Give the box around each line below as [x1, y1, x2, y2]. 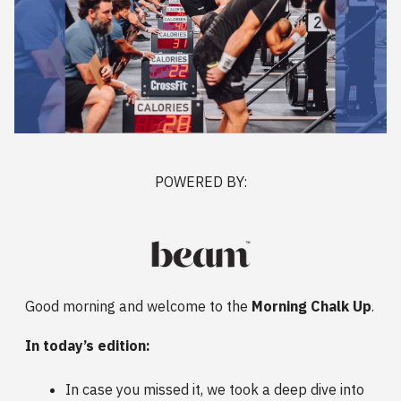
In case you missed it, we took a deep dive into [65, 380, 364, 398]
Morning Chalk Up [252, 296, 371, 315]
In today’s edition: [25, 336, 150, 354]
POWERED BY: [154, 173, 247, 192]
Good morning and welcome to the [25, 296, 252, 315]
